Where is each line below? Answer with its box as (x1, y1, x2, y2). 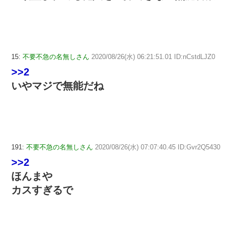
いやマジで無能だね (11, 80, 104, 92)
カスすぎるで (11, 184, 73, 196)
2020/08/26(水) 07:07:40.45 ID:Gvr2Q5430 (95, 143, 220, 151)
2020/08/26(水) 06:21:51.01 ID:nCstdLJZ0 (91, 53, 215, 61)
